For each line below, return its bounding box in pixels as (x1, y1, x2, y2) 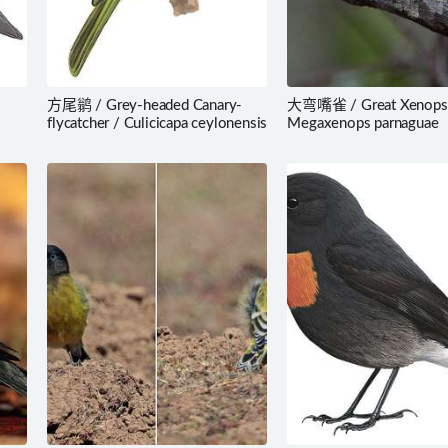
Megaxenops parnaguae (287, 116, 439, 132)
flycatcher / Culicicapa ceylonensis (47, 116, 268, 132)
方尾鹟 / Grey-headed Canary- (47, 98, 243, 114)
